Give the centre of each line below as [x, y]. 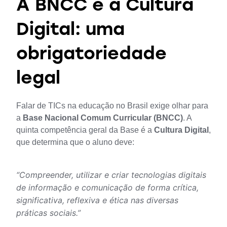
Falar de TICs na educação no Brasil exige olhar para [112, 106]
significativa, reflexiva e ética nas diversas [97, 200]
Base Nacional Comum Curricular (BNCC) [103, 118]
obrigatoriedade [91, 55]
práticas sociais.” [48, 213]
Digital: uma [70, 31]
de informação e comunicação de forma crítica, [107, 188]
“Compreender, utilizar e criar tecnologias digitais [111, 175]
